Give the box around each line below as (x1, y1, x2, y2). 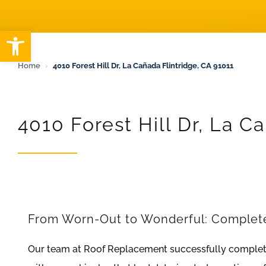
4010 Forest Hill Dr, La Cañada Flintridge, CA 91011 (52, 61, 233, 70)
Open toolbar (5, 25, 123, 47)
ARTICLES (12, 4, 56, 14)
